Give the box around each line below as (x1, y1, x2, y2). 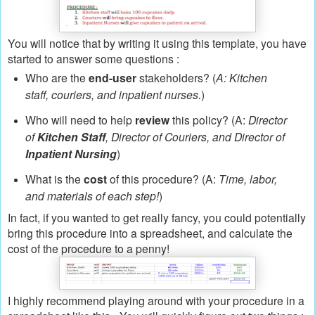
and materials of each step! (25, 187, 159, 203)
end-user (88, 69, 136, 86)
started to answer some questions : (8, 51, 182, 67)
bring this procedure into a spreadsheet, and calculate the (8, 224, 292, 240)
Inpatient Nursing (25, 145, 117, 162)
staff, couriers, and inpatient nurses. (25, 86, 201, 102)
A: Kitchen (215, 69, 267, 85)
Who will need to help (25, 111, 135, 127)
